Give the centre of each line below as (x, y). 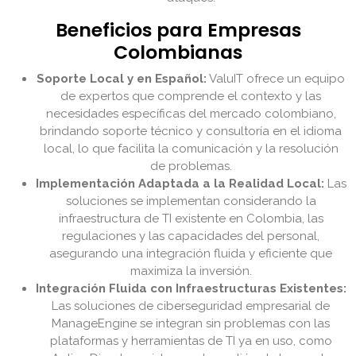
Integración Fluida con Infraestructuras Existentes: (191, 289)
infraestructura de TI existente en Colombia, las (191, 219)
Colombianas (178, 52)
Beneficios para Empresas (178, 30)
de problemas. (191, 166)
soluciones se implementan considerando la (191, 201)
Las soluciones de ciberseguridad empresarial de (191, 306)
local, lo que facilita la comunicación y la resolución (191, 149)
